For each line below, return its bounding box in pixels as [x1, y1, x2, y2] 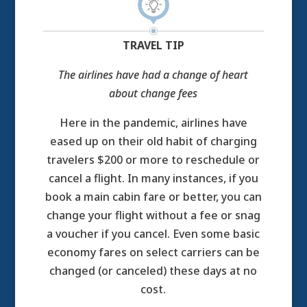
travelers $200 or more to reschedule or [47, 152, 260, 168]
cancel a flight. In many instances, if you [48, 171, 258, 186]
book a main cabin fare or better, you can [45, 189, 262, 205]
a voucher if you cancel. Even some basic [47, 226, 260, 242]
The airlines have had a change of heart [58, 67, 249, 83]
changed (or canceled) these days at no [49, 263, 258, 279]
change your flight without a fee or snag [46, 208, 260, 223]
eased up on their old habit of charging [49, 134, 257, 149]
